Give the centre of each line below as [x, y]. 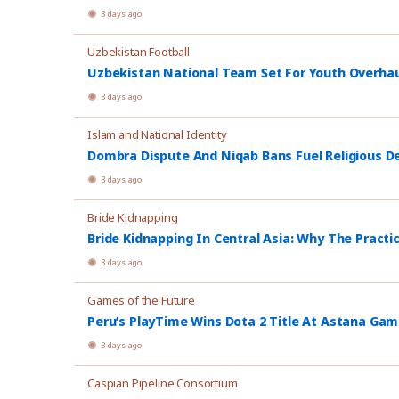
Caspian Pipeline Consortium [163, 383]
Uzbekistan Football [138, 52]
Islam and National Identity [157, 134]
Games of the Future [141, 300]
